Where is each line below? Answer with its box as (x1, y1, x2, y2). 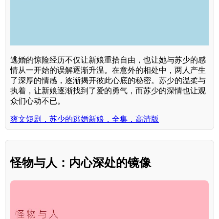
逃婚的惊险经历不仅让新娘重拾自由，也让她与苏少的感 (10, 56, 206, 65)
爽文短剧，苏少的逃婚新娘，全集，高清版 (10, 115, 159, 124)
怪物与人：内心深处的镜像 (10, 156, 151, 170)
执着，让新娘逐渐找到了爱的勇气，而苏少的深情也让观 (10, 87, 206, 95)
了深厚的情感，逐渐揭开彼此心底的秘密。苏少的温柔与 (10, 76, 206, 85)
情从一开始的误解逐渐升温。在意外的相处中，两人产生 (10, 66, 206, 75)
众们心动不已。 (10, 97, 65, 106)
